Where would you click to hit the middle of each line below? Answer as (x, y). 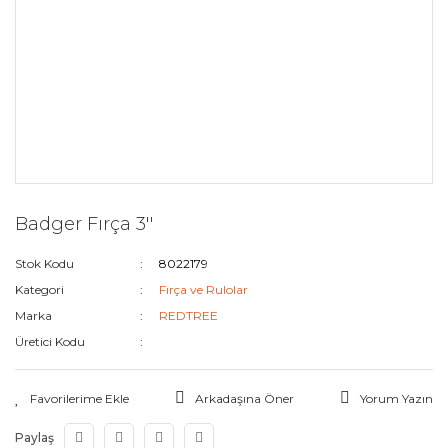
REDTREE (189, 315)
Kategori (39, 289)
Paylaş (34, 437)
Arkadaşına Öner (244, 398)
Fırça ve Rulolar (204, 289)
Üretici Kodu (50, 341)
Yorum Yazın (396, 398)
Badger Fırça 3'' (84, 224)
